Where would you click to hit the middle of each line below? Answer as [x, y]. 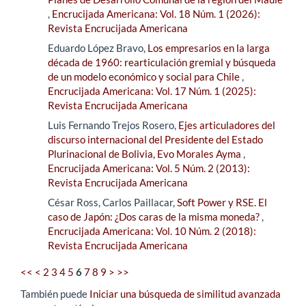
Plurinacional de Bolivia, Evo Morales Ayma [145, 153]
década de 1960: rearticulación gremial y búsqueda [162, 62]
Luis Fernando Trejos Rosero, [113, 125]
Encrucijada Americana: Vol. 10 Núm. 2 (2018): [152, 231]
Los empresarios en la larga [209, 47]
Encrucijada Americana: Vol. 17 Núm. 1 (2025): [152, 91]
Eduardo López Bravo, [98, 47]
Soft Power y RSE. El [222, 202]
